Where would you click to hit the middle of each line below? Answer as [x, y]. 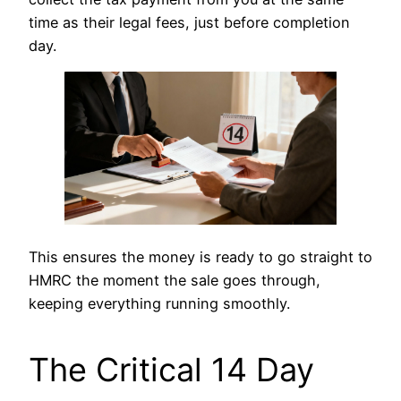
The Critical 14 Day [171, 370]
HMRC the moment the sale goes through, [175, 281]
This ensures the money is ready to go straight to [200, 257]
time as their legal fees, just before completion [189, 22]
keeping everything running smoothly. [159, 304]
